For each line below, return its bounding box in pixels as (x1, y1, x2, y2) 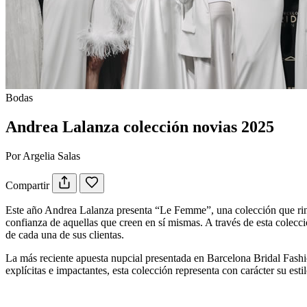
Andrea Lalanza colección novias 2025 (5, 117, 274, 136)
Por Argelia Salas (5, 149, 80, 162)
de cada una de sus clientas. (5, 228, 124, 241)
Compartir (5, 179, 49, 191)
